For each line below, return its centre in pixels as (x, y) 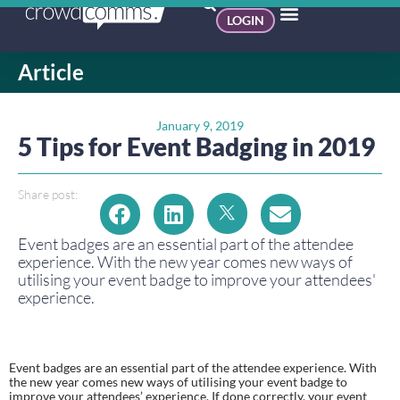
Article (51, 72)
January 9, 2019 (200, 125)
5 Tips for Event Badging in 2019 (196, 146)
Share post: (48, 194)
